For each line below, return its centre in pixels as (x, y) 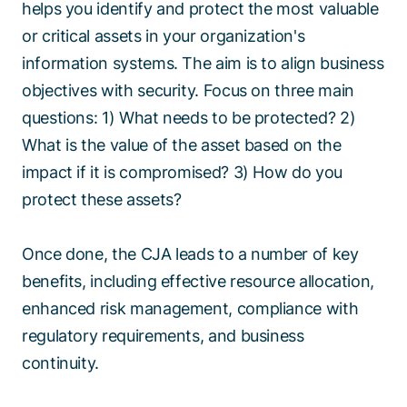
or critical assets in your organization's (164, 36)
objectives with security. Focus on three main (188, 91)
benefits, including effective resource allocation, (199, 282)
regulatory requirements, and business (163, 336)
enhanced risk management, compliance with (190, 309)
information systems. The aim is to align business (203, 64)
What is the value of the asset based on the (182, 145)
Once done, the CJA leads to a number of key (190, 254)
